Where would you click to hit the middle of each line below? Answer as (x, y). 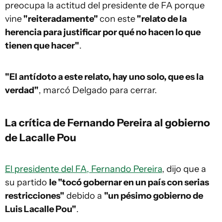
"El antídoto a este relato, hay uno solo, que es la (104, 77)
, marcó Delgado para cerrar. (98, 90)
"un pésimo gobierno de (154, 196)
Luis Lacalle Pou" (41, 209)
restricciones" (35, 196)
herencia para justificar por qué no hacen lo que (103, 32)
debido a (84, 196)
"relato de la (161, 19)
